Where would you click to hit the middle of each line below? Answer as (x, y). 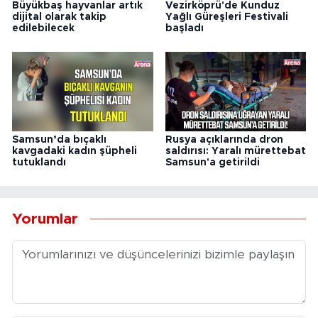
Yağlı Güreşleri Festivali (226, 17)
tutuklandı (39, 162)
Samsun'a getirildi (212, 162)
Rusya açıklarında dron (224, 139)
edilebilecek (43, 28)
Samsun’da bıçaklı (59, 139)
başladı (184, 28)
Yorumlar (45, 219)
